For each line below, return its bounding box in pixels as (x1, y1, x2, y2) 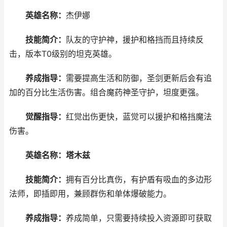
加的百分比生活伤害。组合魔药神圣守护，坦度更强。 (9, 88, 204, 97)
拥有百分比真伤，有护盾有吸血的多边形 (66, 175, 212, 184)
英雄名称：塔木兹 (25, 150, 90, 160)
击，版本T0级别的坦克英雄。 (9, 49, 117, 59)
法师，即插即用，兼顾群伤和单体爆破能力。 (9, 189, 171, 199)
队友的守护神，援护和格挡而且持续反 (66, 35, 204, 45)
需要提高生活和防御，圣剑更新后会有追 (66, 73, 212, 83)
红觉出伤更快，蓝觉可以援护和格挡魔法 (66, 112, 212, 122)
